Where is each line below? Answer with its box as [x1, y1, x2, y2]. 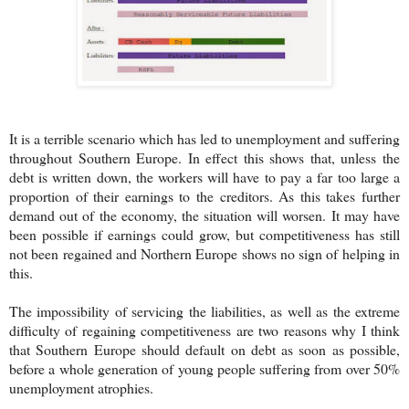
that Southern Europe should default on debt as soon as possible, [9, 339, 400, 359]
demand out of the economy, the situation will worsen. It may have [9, 204, 400, 225]
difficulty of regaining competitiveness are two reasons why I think [9, 320, 400, 340]
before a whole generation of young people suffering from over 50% [9, 358, 400, 378]
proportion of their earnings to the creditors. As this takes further [9, 185, 400, 205]
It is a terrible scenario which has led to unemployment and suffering [9, 128, 400, 148]
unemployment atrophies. [9, 377, 153, 397]
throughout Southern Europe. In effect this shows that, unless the [9, 147, 400, 167]
